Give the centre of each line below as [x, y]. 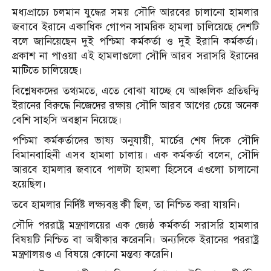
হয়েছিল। [29, 184]
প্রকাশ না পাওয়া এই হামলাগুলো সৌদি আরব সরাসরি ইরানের [135, 56]
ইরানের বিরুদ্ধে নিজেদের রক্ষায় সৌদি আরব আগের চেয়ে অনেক [135, 106]
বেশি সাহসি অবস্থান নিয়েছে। [67, 120]
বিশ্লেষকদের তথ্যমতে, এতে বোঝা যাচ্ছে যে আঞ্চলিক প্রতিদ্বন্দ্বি [135, 91]
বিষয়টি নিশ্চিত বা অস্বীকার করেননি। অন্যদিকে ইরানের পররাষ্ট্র [135, 240]
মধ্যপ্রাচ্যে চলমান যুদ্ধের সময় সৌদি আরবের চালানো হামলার [135, 13]
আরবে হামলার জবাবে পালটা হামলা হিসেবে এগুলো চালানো [135, 170]
